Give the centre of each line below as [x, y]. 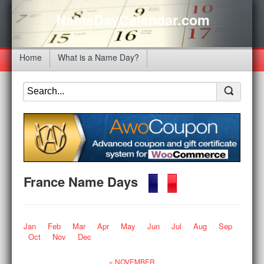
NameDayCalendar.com [133, 20]
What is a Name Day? [98, 57]
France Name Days [86, 181]
